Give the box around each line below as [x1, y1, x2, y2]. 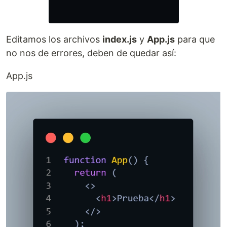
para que [175, 34, 215, 45]
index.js [102, 34, 137, 45]
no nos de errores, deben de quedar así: [6, 48, 176, 59]
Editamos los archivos [6, 34, 102, 45]
